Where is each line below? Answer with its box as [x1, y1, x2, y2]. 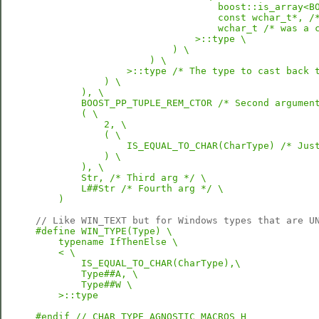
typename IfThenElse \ [36, 236, 178, 247]
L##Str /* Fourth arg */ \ [36, 183, 224, 194]
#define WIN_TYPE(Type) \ [36, 226, 172, 236]
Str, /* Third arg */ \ [36, 172, 206, 183]
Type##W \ [36, 279, 132, 290]
